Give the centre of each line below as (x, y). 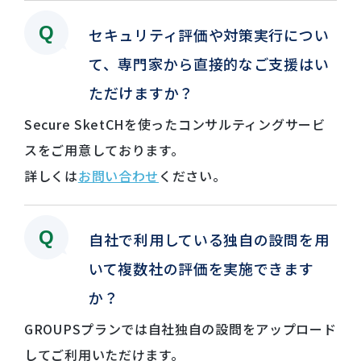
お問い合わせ (118, 175)
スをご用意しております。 (104, 149)
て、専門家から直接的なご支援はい (209, 63)
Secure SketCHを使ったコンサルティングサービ (175, 124)
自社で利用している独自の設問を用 (209, 239)
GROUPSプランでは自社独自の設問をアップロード (180, 328)
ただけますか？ (141, 92)
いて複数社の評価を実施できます (201, 268)
